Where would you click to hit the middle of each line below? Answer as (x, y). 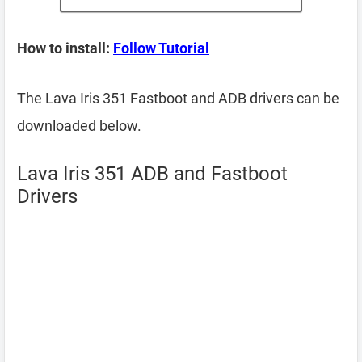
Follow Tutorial (161, 48)
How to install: (65, 48)
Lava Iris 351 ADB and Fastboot (152, 174)
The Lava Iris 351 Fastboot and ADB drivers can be (178, 98)
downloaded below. (79, 126)
